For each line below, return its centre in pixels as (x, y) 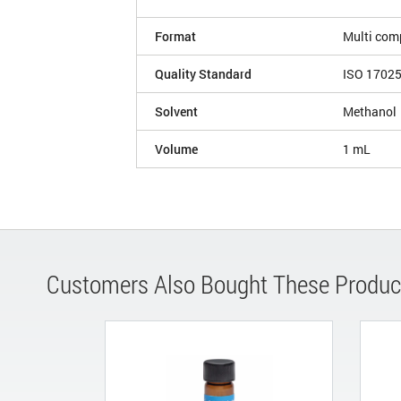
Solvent (176, 111)
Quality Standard (203, 73)
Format (175, 36)
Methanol (370, 111)
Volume (176, 149)
